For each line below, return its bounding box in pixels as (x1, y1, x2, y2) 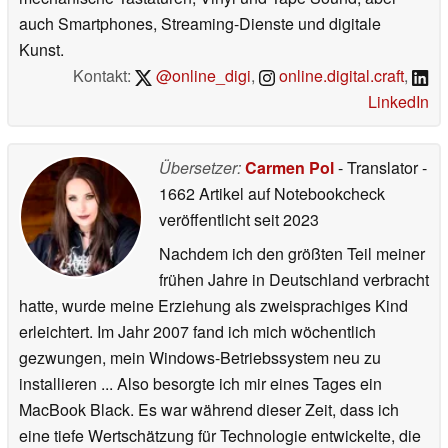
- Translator (334, 155, 422, 179)
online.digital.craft (275, 63, 405, 87)
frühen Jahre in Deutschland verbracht (159, 267, 429, 291)
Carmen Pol (245, 155, 334, 179)
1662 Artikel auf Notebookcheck (159, 181, 385, 205)
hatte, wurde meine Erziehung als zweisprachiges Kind (19, 293, 408, 317)
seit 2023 (250, 207, 319, 231)
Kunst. (19, 37, 64, 61)
